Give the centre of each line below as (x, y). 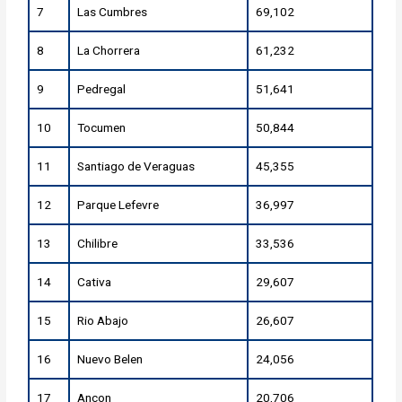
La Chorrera (109, 51)
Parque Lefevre (118, 205)
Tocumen (102, 128)
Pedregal (102, 89)
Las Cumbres (113, 12)
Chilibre (98, 244)
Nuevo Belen (110, 359)
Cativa (95, 282)
